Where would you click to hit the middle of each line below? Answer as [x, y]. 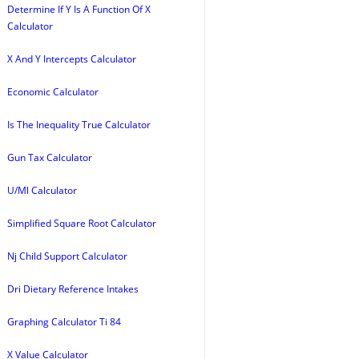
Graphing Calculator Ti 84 [64, 322]
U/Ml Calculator [42, 190]
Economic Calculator [53, 92]
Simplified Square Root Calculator [82, 223]
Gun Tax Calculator [50, 157]
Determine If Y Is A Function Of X [79, 9]
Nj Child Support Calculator [67, 256]
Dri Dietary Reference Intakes [73, 289]
